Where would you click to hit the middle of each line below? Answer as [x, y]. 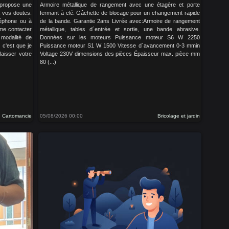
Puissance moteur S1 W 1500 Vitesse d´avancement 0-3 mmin [120, 45]
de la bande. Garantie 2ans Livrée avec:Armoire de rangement [120, 21]
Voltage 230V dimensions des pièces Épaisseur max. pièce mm [120, 54]
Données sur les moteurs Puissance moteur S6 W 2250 [120, 37]
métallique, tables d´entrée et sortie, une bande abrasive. [120, 29]
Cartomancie [17, 116]
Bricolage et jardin [178, 116]
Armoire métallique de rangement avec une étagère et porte [120, 5]
